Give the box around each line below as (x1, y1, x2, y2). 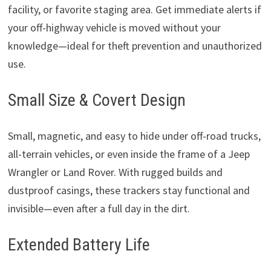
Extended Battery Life (7, 235, 150, 255)
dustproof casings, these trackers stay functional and (7, 183, 250, 198)
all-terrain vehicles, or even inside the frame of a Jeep (7, 147, 250, 162)
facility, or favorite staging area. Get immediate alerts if (7, 2, 261, 17)
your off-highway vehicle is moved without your (7, 21, 221, 35)
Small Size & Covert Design (7, 90, 186, 111)
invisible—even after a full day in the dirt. (7, 201, 190, 216)
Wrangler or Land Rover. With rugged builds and (7, 165, 223, 180)
